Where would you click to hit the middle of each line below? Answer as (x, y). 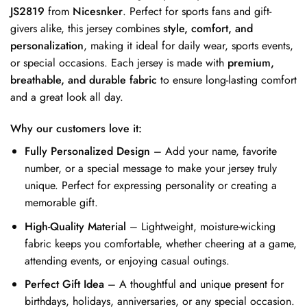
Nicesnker (98, 12)
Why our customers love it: (76, 129)
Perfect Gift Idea (64, 284)
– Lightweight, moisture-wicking (200, 226)
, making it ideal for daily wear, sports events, (188, 46)
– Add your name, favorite (213, 151)
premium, (251, 63)
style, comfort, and (208, 29)
